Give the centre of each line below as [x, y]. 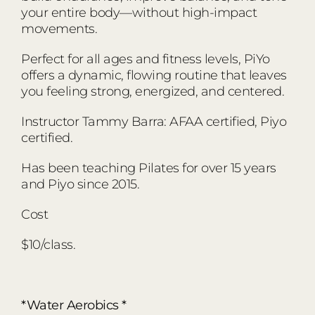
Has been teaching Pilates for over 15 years [149, 168]
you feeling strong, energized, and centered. [153, 91]
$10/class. [48, 244]
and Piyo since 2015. [80, 184]
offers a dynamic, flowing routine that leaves [154, 75]
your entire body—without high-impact [139, 12]
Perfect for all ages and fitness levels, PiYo [146, 59]
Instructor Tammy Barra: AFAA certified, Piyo [154, 121]
